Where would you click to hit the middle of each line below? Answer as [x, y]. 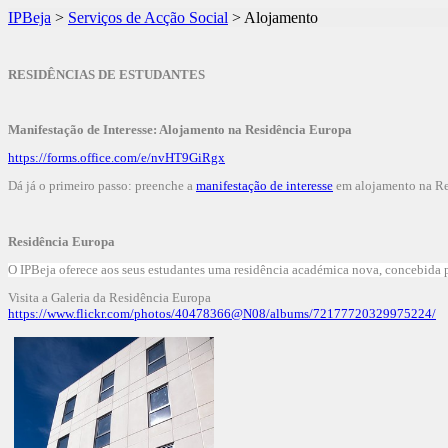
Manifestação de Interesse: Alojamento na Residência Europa [180, 129]
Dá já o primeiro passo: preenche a [102, 185]
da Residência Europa [152, 297]
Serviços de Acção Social [148, 17]
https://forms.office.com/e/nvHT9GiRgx [116, 157]
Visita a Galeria [50, 297]
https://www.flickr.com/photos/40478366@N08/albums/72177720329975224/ [222, 313]
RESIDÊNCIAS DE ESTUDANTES [106, 74]
